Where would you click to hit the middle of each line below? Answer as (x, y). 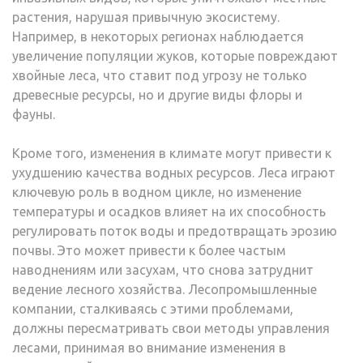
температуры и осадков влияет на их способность (169, 211)
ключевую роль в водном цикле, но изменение (157, 192)
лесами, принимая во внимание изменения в (149, 347)
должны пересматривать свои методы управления (171, 328)
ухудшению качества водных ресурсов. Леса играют (174, 172)
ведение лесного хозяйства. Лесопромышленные (164, 289)
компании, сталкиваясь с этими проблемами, (153, 308)
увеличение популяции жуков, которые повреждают (175, 56)
